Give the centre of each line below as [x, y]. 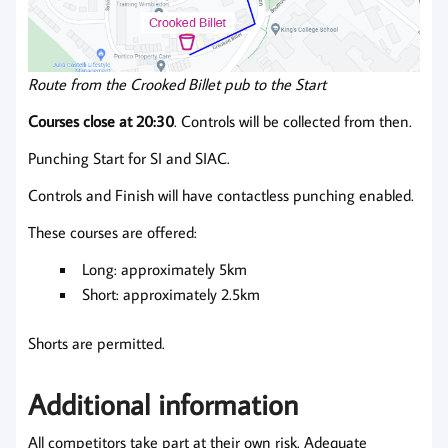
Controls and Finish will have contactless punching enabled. [221, 194]
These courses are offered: [112, 231]
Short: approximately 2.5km [171, 293]
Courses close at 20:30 [101, 120]
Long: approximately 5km [164, 268]
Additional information [163, 404]
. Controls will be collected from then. [293, 120]
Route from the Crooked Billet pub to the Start [177, 83]
